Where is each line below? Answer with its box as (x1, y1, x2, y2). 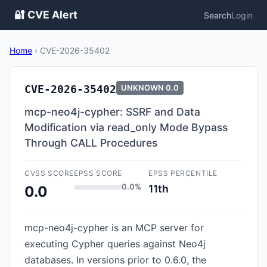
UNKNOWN (121, 83, 164, 92)
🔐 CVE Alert (14, 8, 77, 21)
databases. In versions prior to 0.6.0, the (24, 254, 206, 266)
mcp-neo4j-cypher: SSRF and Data (24, 105, 200, 118)
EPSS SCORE (74, 169, 122, 178)
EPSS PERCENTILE (148, 169, 218, 178)
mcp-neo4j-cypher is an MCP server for (24, 222, 204, 234)
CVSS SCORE (24, 169, 74, 178)
